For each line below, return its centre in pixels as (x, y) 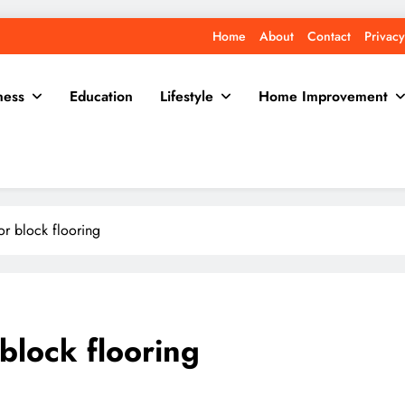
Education (101, 96)
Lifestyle (187, 96)
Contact (329, 36)
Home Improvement (323, 96)
